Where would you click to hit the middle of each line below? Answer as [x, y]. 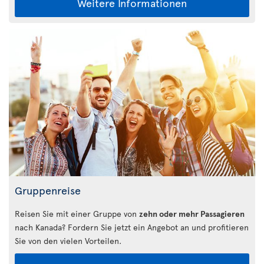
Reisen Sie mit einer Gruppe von [77, 214]
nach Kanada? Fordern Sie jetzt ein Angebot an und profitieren [132, 227]
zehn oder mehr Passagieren [192, 214]
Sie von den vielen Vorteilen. [68, 241]
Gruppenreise [48, 190]
